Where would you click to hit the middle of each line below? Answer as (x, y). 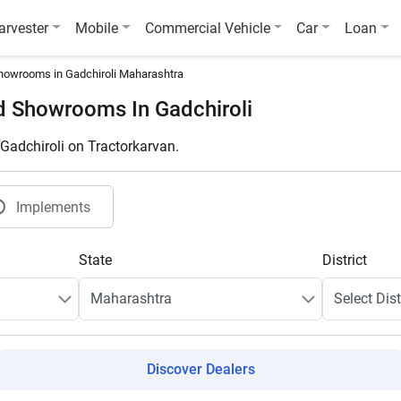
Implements (53, 207)
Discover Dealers (200, 369)
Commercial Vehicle (207, 28)
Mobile (97, 28)
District (345, 260)
